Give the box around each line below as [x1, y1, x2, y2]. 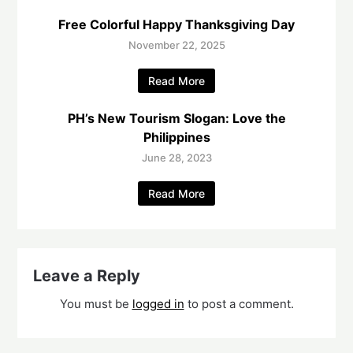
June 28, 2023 [141, 151, 212, 165]
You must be [59, 296, 132, 312]
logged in [132, 296, 184, 312]
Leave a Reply [33, 266, 141, 286]
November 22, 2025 [128, 39, 225, 52]
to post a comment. [184, 296, 294, 312]
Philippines [143, 129, 210, 146]
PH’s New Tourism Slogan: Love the [67, 110, 286, 127]
